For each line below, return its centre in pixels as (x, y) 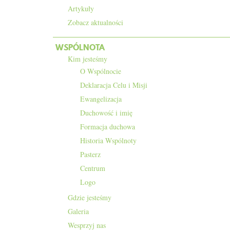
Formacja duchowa (108, 127)
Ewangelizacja (101, 99)
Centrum (93, 168)
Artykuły (81, 8)
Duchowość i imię (106, 113)
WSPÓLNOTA (80, 47)
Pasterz (90, 154)
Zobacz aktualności (95, 22)
